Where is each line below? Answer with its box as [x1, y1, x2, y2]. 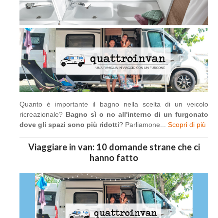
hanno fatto [90, 152, 138, 163]
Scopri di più [168, 121, 206, 129]
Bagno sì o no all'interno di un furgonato [63, 110, 208, 119]
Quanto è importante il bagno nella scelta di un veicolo [19, 100, 208, 109]
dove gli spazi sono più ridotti [19, 121, 119, 129]
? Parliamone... [119, 121, 168, 129]
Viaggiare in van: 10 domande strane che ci [28, 142, 200, 153]
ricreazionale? [19, 110, 63, 119]
